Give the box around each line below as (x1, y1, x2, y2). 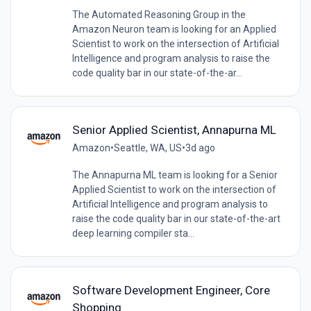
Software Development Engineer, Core (72, 283, 270, 298)
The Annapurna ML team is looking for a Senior (72, 169, 278, 181)
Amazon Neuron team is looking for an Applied (72, 24, 276, 35)
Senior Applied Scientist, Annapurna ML (72, 123, 276, 137)
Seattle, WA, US (113, 142, 182, 154)
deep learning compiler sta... (72, 228, 194, 239)
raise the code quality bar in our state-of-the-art (72, 213, 280, 225)
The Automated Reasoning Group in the (72, 9, 246, 21)
